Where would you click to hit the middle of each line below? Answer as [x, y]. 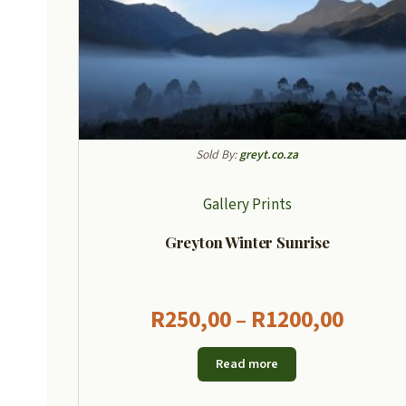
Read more [247, 363]
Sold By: [218, 155]
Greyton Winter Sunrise [247, 242]
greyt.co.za [269, 155]
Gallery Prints [247, 205]
